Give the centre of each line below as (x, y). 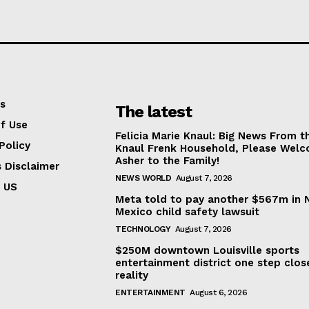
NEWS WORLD (143, 178)
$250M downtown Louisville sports (208, 250)
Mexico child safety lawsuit (188, 211)
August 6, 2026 (219, 292)
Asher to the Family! (168, 160)
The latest (154, 111)
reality (132, 275)
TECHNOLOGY (143, 229)
